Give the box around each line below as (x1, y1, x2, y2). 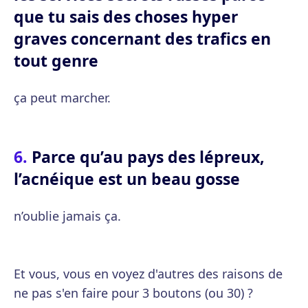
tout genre (14, 49, 98, 71)
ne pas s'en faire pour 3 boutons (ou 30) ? (14, 285, 253, 301)
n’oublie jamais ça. (14, 208, 121, 224)
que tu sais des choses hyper (14, 5, 238, 27)
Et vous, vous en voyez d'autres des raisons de (14, 265, 283, 282)
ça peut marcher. (14, 89, 111, 106)
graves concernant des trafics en (14, 27, 271, 49)
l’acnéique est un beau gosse (14, 168, 240, 190)
